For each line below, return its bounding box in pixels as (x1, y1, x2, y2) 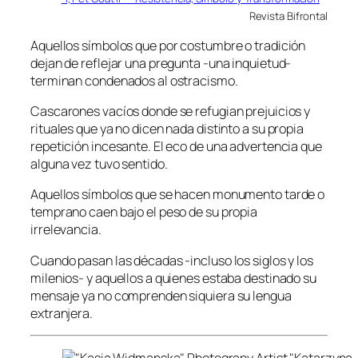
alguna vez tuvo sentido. (30, 155, 168, 173)
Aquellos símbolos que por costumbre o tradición (30, 36, 306, 54)
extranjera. (30, 304, 93, 322)
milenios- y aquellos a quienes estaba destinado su (30, 268, 316, 287)
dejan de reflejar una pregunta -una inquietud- (30, 54, 292, 72)
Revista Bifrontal (249, 8, 328, 23)
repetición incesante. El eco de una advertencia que (30, 137, 322, 156)
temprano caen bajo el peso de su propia (30, 203, 258, 221)
